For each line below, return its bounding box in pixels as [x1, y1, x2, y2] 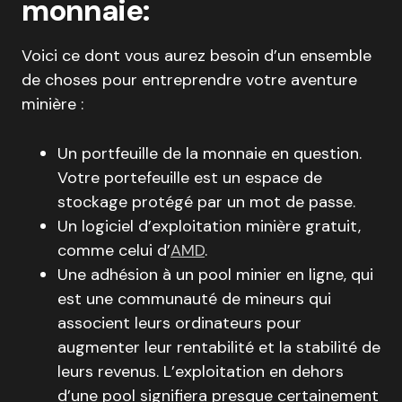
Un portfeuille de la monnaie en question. [57, 143, 362, 164]
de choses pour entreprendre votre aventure [22, 69, 357, 91]
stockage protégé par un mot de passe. [57, 191, 355, 213]
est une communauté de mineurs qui [57, 288, 331, 310]
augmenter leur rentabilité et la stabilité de [57, 336, 380, 358]
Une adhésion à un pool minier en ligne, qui [57, 264, 373, 285]
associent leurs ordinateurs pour [57, 312, 301, 334]
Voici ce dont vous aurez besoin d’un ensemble [22, 45, 371, 66]
